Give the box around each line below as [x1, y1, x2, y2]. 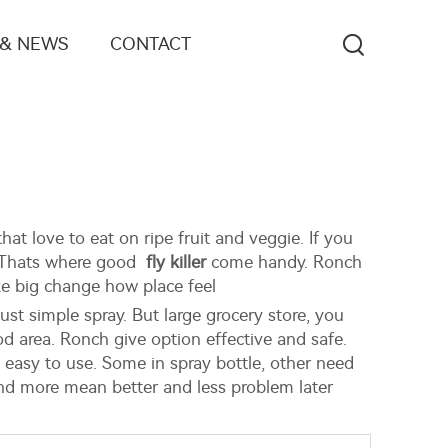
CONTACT [110, 33, 191, 55]
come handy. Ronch [206, 252, 362, 272]
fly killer [146, 252, 206, 272]
